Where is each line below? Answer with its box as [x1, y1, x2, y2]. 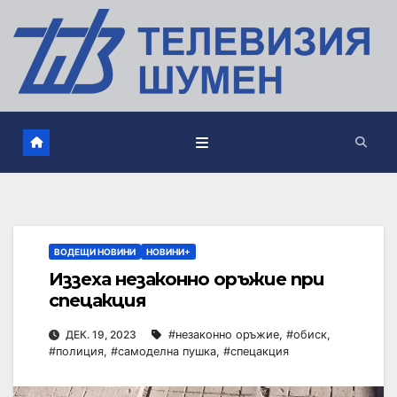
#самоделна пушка [111, 344, 216, 358]
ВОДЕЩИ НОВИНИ [54, 246, 136, 258]
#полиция [49, 344, 104, 358]
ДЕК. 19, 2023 [63, 327, 139, 341]
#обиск [286, 327, 327, 341]
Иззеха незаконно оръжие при [49, 269, 324, 291]
